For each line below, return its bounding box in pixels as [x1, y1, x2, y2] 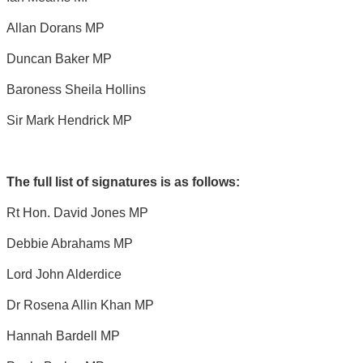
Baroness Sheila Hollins [6, 82, 146, 96]
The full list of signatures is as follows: [6, 174, 240, 189]
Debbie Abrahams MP [6, 236, 133, 250]
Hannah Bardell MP [6, 328, 120, 343]
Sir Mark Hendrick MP [6, 113, 132, 127]
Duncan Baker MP [6, 51, 112, 66]
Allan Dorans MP [6, 20, 105, 35]
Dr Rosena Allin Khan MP [6, 297, 154, 312]
